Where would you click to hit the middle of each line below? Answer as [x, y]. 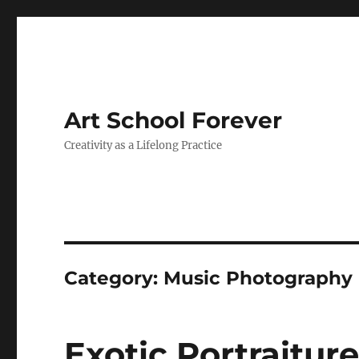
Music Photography [258, 278]
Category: [114, 278]
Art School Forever [173, 120]
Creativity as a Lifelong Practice [143, 145]
